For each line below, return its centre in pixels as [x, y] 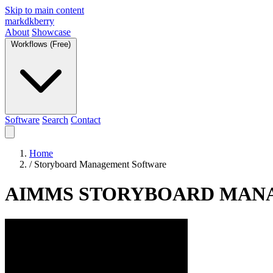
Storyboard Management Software [100, 164]
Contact [86, 120]
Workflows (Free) [41, 44]
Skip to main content [44, 10]
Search [55, 120]
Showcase [51, 32]
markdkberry [30, 21]
